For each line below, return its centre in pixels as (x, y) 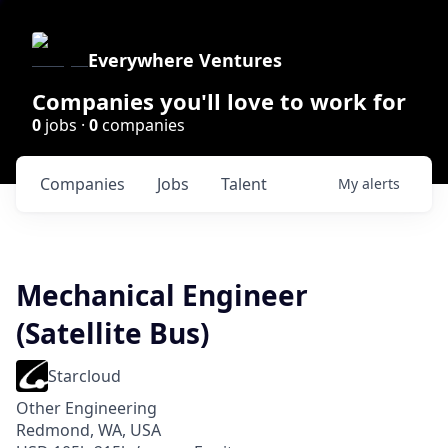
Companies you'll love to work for (219, 101)
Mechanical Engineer (162, 295)
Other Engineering (86, 408)
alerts (381, 183)
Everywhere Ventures (185, 60)
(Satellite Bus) (112, 333)
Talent (244, 184)
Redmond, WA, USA (88, 430)
